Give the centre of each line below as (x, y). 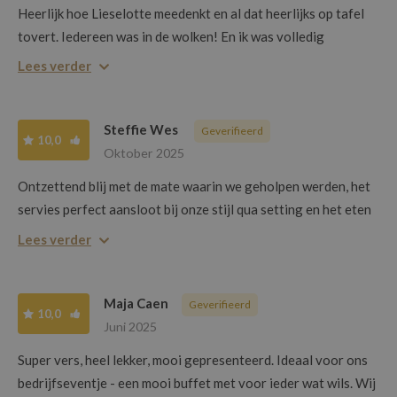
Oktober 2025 (144, 153)
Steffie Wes (142, 130)
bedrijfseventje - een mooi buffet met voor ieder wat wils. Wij (197, 382)
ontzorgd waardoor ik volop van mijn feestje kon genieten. (188, 59)
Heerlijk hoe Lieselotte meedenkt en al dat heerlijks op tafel (191, 13)
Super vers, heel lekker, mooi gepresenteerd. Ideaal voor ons (193, 359)
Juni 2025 (130, 326)
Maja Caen (136, 303)
